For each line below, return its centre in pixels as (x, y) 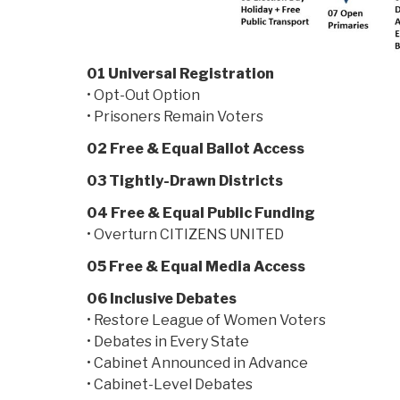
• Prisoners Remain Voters (175, 117)
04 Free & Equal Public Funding (201, 213)
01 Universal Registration (180, 74)
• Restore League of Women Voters (206, 321)
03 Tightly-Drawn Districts (185, 181)
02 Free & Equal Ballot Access (196, 149)
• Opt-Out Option (143, 96)
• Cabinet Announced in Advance (197, 363)
